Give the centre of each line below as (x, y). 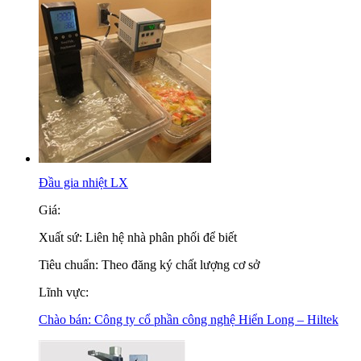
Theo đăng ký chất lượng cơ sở (180, 265)
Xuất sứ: (62, 237)
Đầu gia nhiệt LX (83, 183)
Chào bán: (66, 320)
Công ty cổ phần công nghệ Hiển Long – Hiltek (216, 320)
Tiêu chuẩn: (70, 265)
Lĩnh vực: (64, 292)
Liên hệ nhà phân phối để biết (161, 237)
